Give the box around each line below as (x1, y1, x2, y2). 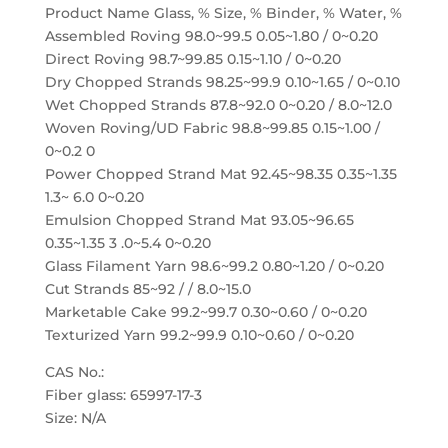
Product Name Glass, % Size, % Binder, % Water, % (44, 4, 402, 22)
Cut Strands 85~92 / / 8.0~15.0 (44, 280, 251, 298)
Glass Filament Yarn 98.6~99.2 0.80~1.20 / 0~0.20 (44, 257, 384, 275)
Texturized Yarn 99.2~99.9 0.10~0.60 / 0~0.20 (44, 326, 354, 344)
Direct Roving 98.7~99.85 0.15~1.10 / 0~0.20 (44, 50, 341, 68)
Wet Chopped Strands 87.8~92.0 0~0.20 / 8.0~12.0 (44, 96, 392, 114)
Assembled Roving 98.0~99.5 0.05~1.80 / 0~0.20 (44, 27, 378, 45)
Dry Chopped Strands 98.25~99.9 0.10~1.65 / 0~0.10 (44, 73, 400, 91)
